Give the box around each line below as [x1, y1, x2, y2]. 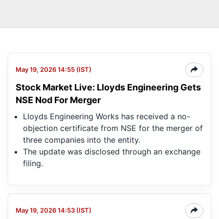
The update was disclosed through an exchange [23, 147, 200, 157]
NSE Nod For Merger [16, 95, 101, 106]
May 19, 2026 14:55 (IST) [16, 66, 91, 74]
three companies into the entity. [23, 135, 140, 145]
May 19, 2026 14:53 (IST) [16, 206, 91, 215]
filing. [23, 158, 43, 169]
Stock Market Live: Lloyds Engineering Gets [16, 82, 201, 93]
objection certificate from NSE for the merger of [23, 123, 203, 133]
